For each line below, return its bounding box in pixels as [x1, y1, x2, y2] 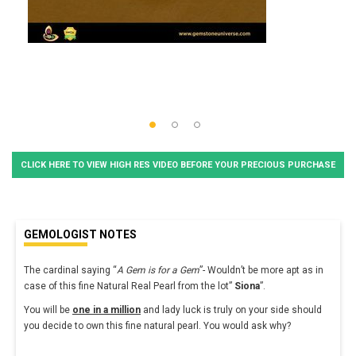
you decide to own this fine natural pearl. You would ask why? [24, 319, 291, 331]
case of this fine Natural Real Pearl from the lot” [24, 280, 234, 292]
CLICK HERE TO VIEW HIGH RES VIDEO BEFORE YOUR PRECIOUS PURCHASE [21, 159, 335, 170]
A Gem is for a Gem [117, 264, 199, 276]
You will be [24, 304, 72, 315]
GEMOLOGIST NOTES [24, 227, 137, 241]
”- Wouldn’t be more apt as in [199, 264, 323, 276]
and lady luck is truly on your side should [141, 304, 322, 315]
